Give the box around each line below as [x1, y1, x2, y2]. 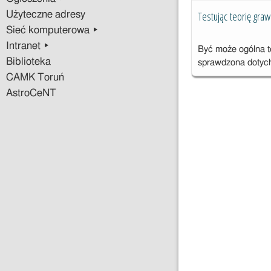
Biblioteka [6, 57, 51, 67]
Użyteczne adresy [6, 10, 85, 19]
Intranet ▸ [6, 41, 50, 51]
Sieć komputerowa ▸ [6, 25, 99, 35]
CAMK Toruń [6, 73, 64, 82]
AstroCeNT [6, 88, 56, 98]
